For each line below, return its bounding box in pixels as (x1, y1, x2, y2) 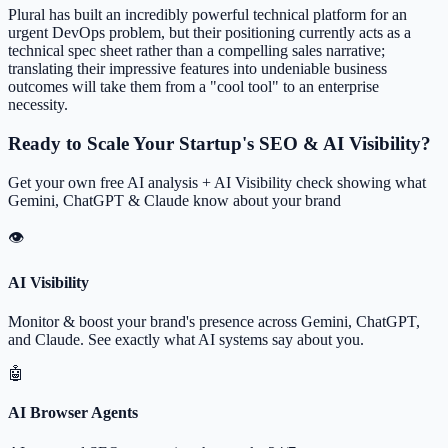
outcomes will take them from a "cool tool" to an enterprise (8, 78, 379, 96)
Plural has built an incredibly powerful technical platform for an (8, 6, 407, 24)
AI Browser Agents (8, 404, 138, 422)
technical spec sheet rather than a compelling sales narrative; (8, 42, 385, 60)
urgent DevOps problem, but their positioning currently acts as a (8, 24, 411, 42)
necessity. (8, 96, 68, 114)
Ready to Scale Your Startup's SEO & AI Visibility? (8, 132, 431, 154)
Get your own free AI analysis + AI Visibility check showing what (8, 173, 426, 191)
